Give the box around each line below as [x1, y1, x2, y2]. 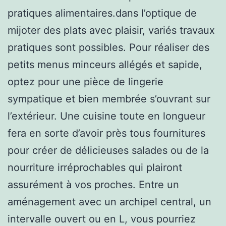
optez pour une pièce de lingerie [8, 75, 163, 88]
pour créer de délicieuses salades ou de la [8, 144, 209, 156]
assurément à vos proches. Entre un [8, 178, 179, 191]
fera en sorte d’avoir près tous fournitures [8, 127, 205, 139]
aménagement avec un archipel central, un [8, 195, 211, 208]
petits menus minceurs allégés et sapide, [8, 58, 202, 71]
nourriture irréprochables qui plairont [8, 161, 182, 174]
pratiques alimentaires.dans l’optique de [8, 7, 197, 19]
